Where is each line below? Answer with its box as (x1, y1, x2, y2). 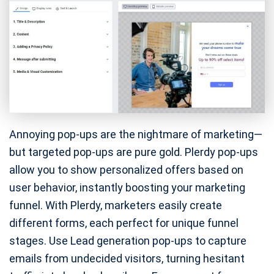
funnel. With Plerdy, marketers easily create (9, 199, 222, 212)
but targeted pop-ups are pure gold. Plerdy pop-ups (9, 146, 258, 159)
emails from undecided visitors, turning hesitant (9, 252, 245, 265)
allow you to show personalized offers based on (9, 163, 243, 177)
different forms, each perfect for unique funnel (9, 217, 239, 230)
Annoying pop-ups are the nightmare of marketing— (9, 128, 262, 141)
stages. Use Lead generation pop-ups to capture (9, 234, 246, 248)
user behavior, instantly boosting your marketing (9, 181, 245, 194)
